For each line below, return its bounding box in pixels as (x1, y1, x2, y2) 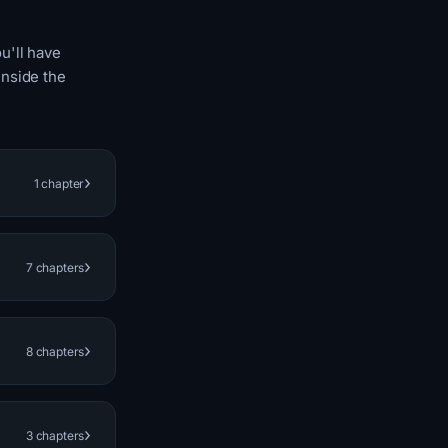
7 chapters (25, 259, 85, 275)
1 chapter (33, 175, 85, 191)
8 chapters (25, 343, 85, 359)
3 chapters (25, 427, 85, 443)
